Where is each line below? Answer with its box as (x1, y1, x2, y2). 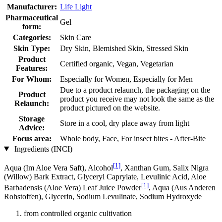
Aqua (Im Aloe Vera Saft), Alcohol (4, 163, 113, 172)
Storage (19, 114, 45, 123)
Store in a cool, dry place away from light (60, 118, 189, 127)
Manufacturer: (6, 2, 57, 11)
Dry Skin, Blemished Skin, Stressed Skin (60, 44, 188, 53)
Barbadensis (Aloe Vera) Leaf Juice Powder (4, 183, 141, 192)
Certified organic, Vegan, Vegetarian (60, 59, 173, 68)
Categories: (12, 33, 51, 42)
